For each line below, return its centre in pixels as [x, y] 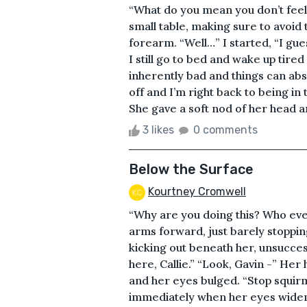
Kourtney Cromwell [197, 191]
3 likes [158, 130]
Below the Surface [191, 169]
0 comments [225, 130]
